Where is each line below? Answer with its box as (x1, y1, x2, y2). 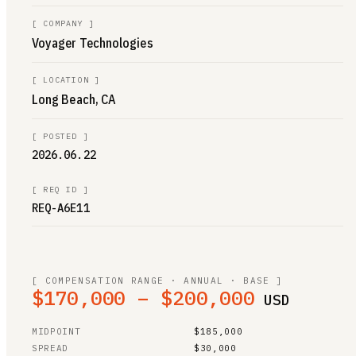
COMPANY (43, 17, 83, 29)
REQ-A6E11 (32, 200, 90, 215)
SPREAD (32, 342, 68, 354)
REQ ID (43, 184, 78, 195)
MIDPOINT (32, 325, 81, 337)
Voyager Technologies (32, 34, 153, 51)
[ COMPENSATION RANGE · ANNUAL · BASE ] (32, 274, 284, 286)
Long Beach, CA (32, 91, 117, 107)
